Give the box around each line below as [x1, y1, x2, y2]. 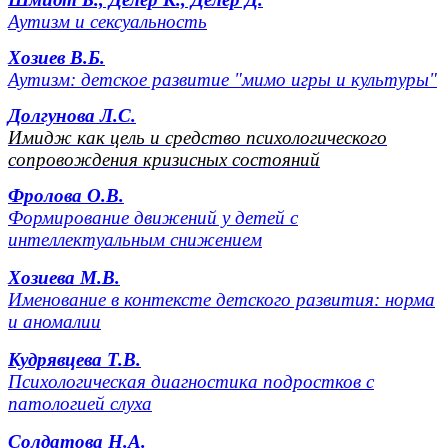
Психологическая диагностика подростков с [8, 370, 374, 392]
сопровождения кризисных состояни [8, 148, 310, 170]
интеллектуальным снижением [8, 228, 262, 250]
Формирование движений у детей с [8, 206, 298, 228]
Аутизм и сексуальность [8, 10, 207, 32]
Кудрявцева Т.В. [8, 348, 141, 370]
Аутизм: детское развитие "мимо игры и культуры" [8, 68, 437, 90]
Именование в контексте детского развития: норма [8, 288, 435, 310]
